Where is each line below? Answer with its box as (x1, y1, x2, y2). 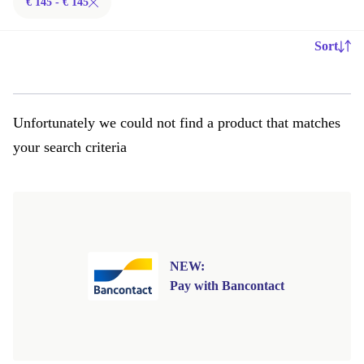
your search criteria (13, 139, 127, 155)
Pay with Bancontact (170, 279, 284, 293)
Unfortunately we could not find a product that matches (13, 115, 340, 131)
